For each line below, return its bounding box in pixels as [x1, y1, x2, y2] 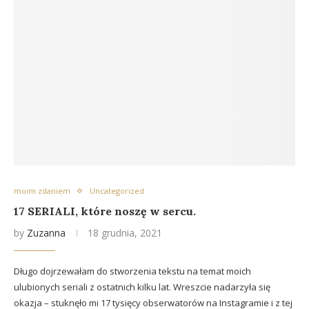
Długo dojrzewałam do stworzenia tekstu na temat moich [14, 265, 251, 277]
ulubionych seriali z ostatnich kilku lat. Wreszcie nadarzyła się [14, 281, 270, 293]
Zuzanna [27, 226, 66, 239]
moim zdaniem [14, 186, 70, 196]
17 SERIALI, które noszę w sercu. [14, 204, 196, 218]
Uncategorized [90, 186, 144, 196]
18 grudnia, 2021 [88, 226, 162, 239]
